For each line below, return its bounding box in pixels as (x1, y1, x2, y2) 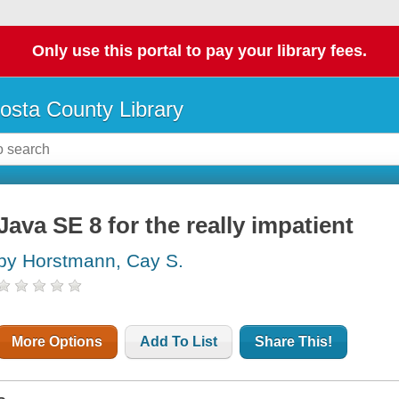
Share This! (255, 334, 333, 350)
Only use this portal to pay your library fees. (32, 42, 367, 61)
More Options (12, 334, 103, 350)
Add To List (140, 334, 218, 350)
